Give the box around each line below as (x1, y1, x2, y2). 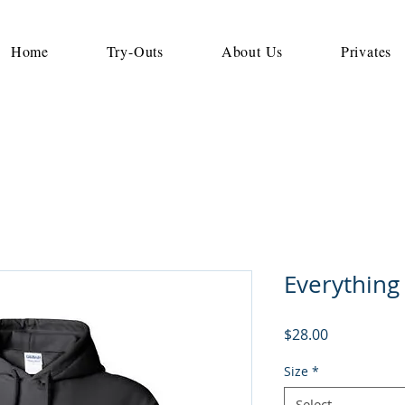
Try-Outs (106, 42, 165, 61)
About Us (221, 42, 284, 61)
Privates (340, 42, 392, 61)
